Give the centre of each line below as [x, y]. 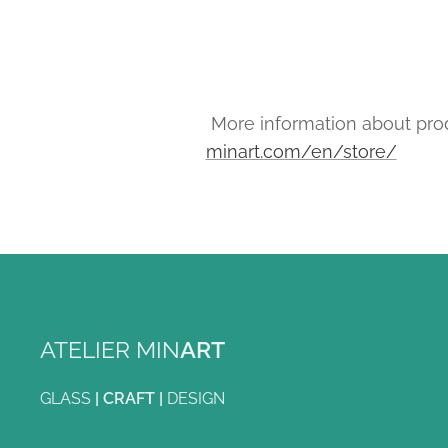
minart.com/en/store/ [301, 151]
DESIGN [196, 398]
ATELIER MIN [110, 349]
